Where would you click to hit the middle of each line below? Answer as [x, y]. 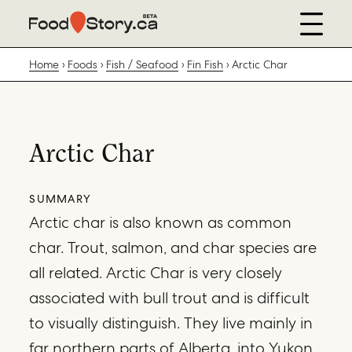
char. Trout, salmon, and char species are [173, 247]
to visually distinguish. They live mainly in [171, 323]
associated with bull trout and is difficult [170, 297]
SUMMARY [60, 198]
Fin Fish [205, 64]
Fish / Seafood [143, 64]
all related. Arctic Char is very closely [156, 272]
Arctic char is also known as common [161, 222]
